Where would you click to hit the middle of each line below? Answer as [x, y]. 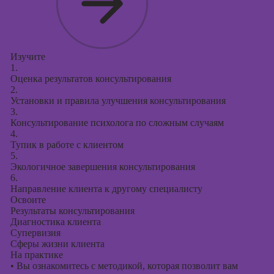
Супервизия [35, 233]
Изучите [28, 57]
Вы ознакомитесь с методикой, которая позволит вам [126, 266]
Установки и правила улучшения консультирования [118, 101]
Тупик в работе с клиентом [67, 145]
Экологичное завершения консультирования [102, 167]
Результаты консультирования [72, 211]
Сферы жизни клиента [57, 244]
